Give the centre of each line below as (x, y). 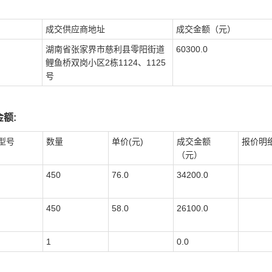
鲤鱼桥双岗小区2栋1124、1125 (106, 63)
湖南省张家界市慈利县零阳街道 (105, 49)
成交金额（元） (206, 29)
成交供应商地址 (75, 29)
